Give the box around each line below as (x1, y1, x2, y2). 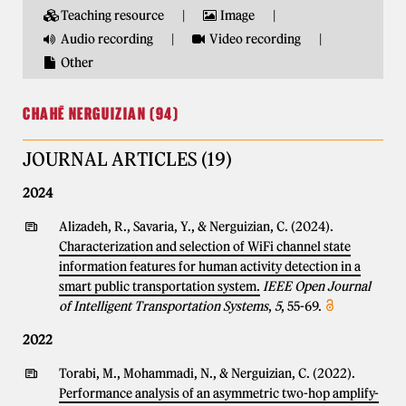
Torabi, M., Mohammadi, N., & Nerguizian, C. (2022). (59, 365, 355, 382)
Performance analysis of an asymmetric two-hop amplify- (59, 385, 379, 401)
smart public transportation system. (59, 278, 260, 295)
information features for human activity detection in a (59, 258, 361, 275)
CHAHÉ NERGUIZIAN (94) (23, 104, 179, 123)
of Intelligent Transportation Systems (59, 298, 268, 314)
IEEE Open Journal (263, 278, 371, 295)
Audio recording (60, 31, 153, 47)
